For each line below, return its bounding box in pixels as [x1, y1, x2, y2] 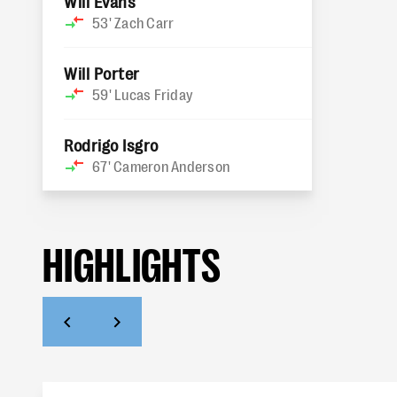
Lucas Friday [114, 85, 192, 103]
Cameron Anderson [113, 157, 230, 175]
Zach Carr [114, 13, 175, 31]
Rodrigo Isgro [64, 135, 159, 154]
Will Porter [64, 63, 140, 82]
